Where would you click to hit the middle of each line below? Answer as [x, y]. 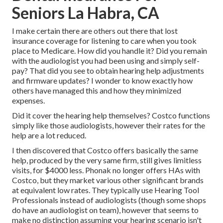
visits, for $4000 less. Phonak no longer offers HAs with [106, 170]
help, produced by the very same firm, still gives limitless [107, 160]
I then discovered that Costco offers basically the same [105, 150]
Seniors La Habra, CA [86, 13]
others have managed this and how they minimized [97, 91]
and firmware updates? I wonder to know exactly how [102, 81]
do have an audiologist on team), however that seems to [105, 210]
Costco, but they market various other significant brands [108, 180]
